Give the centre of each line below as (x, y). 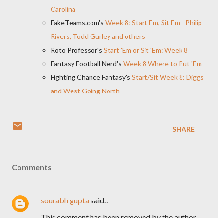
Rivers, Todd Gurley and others (99, 36)
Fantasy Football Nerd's (87, 64)
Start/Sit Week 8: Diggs (168, 77)
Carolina (63, 9)
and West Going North (86, 91)
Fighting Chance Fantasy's (91, 77)
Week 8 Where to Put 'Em (163, 64)
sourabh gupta (65, 200)
